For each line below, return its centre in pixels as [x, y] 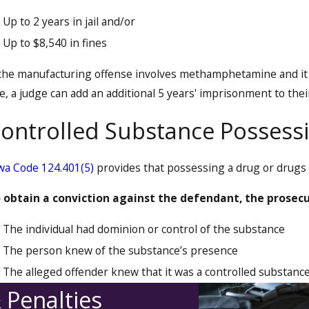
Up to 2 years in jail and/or [69, 21]
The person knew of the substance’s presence [121, 251]
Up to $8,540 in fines [55, 43]
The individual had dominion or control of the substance [144, 229]
